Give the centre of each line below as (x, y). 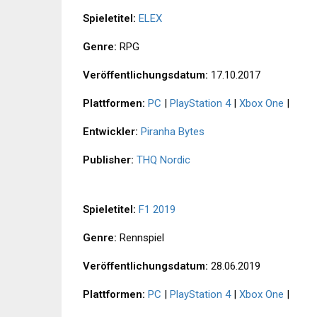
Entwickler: (110, 132)
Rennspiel (140, 238)
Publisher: (108, 160)
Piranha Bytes (173, 132)
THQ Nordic (163, 160)
